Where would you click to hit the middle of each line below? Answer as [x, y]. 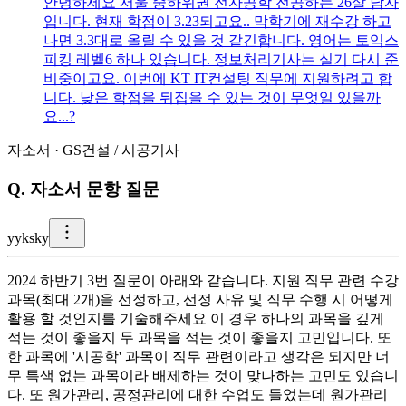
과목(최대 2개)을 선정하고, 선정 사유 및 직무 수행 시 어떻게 [200, 299]
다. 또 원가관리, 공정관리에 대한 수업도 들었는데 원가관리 [198, 394]
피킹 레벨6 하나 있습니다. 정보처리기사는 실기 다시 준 [221, 60]
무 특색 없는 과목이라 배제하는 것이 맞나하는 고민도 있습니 [203, 375]
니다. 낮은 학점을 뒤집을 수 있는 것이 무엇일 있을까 [212, 98]
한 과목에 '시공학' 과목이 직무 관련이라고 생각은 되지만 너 [198, 356]
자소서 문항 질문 [95, 189]
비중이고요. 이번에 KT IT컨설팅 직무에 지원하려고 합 [218, 79]
